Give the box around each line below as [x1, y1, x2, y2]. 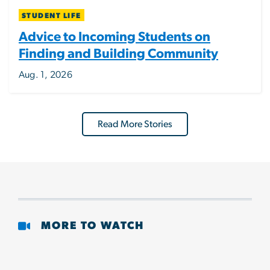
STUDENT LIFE [21, 11, 81, 19]
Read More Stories [98, 119, 172, 129]
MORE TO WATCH [36, 221, 145, 232]
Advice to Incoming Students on [19, 30, 210, 43]
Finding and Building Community [19, 46, 218, 60]
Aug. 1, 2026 [19, 69, 72, 80]
